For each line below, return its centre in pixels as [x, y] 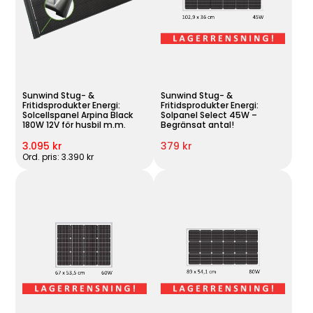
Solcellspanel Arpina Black [78, 115]
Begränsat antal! [197, 125]
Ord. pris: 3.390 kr [58, 157]
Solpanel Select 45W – [209, 115]
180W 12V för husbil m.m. [74, 125]
